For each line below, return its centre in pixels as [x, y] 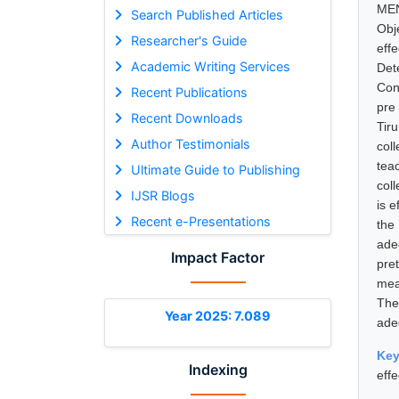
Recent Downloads [187, 118]
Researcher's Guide [188, 40]
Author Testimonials [190, 143]
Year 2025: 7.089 [218, 315]
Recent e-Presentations [200, 221]
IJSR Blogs [163, 195]
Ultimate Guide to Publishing [215, 169]
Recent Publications [189, 92]
